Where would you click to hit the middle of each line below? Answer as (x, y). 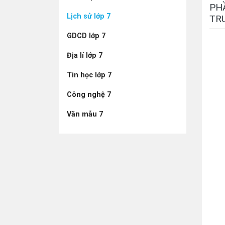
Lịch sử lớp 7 (89, 16)
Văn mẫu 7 (85, 114)
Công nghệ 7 (89, 95)
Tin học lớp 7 (89, 75)
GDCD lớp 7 (86, 36)
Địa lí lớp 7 (85, 55)
